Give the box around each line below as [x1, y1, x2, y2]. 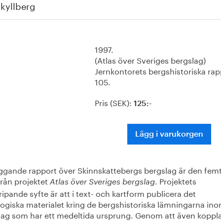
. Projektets [155, 174, 196, 186]
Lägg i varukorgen [135, 130, 203, 138]
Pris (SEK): [94, 96, 134, 108]
